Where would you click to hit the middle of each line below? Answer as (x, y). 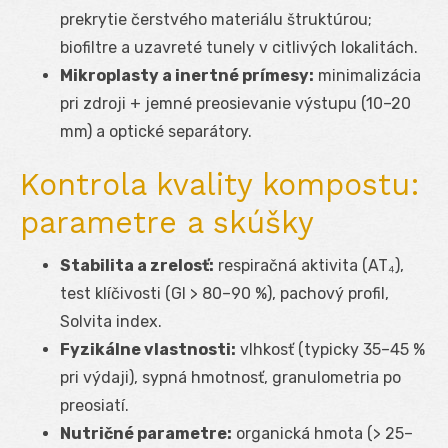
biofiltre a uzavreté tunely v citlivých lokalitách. (239, 47)
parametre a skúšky (167, 222)
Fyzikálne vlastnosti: (148, 349)
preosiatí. (94, 405)
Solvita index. (111, 321)
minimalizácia (367, 75)
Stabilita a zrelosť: (137, 265)
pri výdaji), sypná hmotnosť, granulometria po (230, 377)
